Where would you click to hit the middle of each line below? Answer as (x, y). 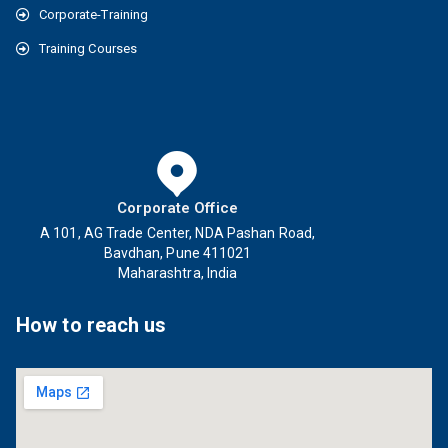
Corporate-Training (93, 15)
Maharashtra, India (177, 273)
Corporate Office (177, 208)
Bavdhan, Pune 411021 (177, 253)
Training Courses (88, 49)
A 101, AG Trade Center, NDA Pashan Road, (178, 233)
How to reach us (91, 325)
